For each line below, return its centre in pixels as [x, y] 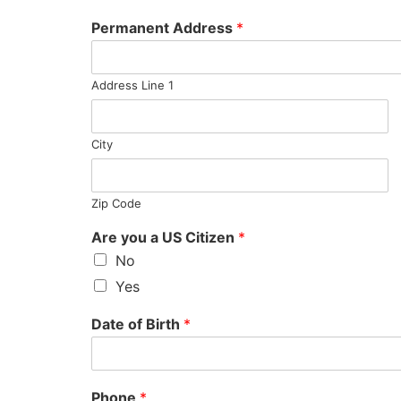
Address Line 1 [132, 85]
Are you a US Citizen [165, 237]
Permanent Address [164, 28]
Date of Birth [137, 324]
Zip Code [116, 203]
